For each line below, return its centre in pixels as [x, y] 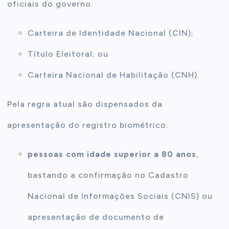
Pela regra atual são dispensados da [85, 104]
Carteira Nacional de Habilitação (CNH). [114, 75]
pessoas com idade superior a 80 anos [112, 154]
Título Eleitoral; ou [70, 54]
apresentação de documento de [96, 217]
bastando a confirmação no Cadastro [108, 175]
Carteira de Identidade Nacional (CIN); [112, 33]
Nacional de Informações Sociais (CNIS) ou [120, 196]
